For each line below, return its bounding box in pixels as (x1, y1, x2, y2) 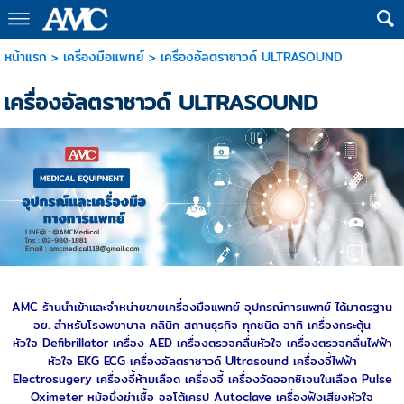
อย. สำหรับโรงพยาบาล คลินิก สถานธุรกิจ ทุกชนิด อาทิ (33, 315, 303, 334)
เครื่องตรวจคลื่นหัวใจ (176, 333, 282, 352)
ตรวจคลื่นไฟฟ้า (317, 333, 392, 352)
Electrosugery (12, 369, 92, 388)
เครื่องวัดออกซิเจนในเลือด (227, 369, 357, 388)
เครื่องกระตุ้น (308, 315, 371, 334)
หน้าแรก (4, 47, 47, 67)
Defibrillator (41, 333, 108, 352)
